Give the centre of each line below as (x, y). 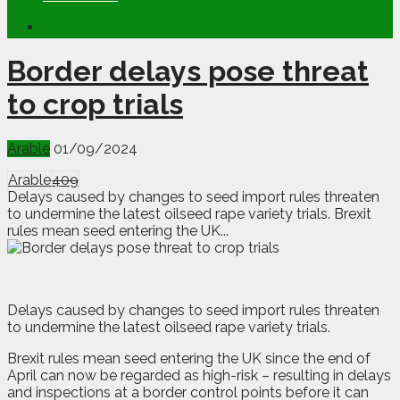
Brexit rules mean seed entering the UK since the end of (189, 358)
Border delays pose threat (188, 71)
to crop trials (95, 104)
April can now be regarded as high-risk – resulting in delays (199, 375)
